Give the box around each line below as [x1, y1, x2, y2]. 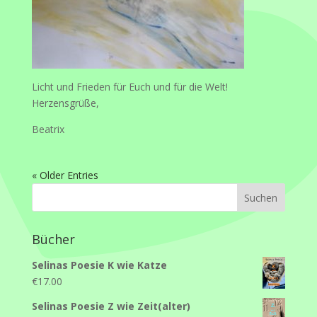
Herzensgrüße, [31, 96, 99, 110]
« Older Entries [31, 168, 98, 182]
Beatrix [31, 122, 64, 136]
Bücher [31, 230, 75, 248]
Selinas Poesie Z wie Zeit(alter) [31, 299, 190, 313]
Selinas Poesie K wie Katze [31, 258, 167, 272]
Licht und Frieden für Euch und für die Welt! [31, 79, 228, 93]
